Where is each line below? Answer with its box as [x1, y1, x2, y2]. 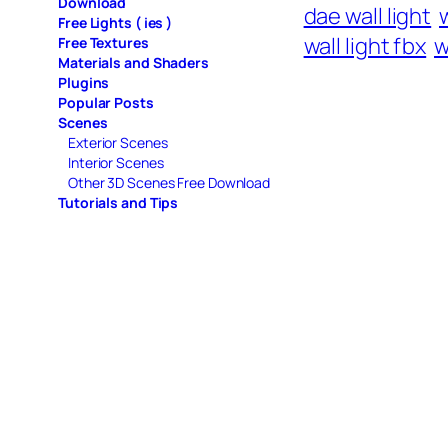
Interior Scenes [68, 152, 164, 172]
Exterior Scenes [68, 132, 168, 152]
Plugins [58, 72, 110, 92]
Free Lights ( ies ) [58, 12, 173, 32]
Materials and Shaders [58, 52, 209, 72]
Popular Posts [58, 92, 154, 112]
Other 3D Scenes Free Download [68, 172, 271, 192]
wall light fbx [303, 30, 427, 61]
